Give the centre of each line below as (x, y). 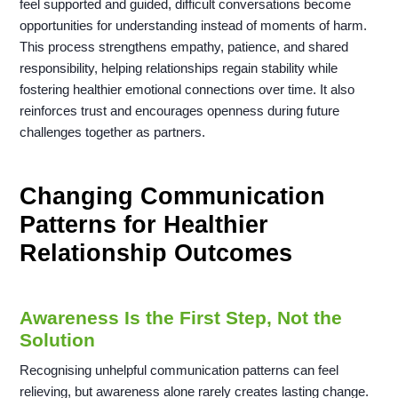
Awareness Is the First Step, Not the (181, 318)
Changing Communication (173, 197)
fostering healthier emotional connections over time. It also (187, 90)
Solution (58, 340)
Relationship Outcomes (156, 254)
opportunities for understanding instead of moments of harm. (194, 26)
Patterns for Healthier (144, 225)
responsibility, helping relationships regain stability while (179, 68)
